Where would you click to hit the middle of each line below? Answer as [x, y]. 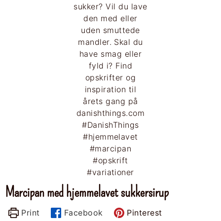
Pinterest [143, 212]
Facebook [82, 212]
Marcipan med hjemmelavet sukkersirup [87, 192]
